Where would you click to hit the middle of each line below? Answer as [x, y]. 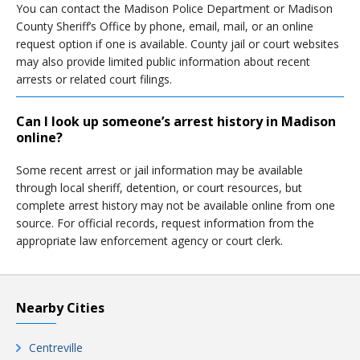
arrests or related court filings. [94, 79]
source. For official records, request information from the [165, 223]
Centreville [56, 348]
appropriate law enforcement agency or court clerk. [149, 241]
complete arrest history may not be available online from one [176, 205]
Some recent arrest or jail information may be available [160, 170]
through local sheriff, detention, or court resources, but [159, 188]
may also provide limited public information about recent [163, 61]
